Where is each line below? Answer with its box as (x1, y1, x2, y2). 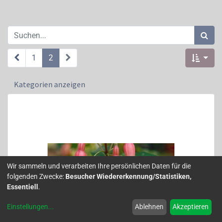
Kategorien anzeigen (14, 79, 85, 89)
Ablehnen (135, 203, 164, 211)
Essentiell (7, 182, 38, 191)
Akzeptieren (172, 203, 209, 211)
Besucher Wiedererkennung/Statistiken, (65, 172, 191, 180)
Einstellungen (7, 203, 48, 211)
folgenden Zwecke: (7, 172, 65, 180)
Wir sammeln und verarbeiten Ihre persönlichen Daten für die (7, 162, 191, 170)
